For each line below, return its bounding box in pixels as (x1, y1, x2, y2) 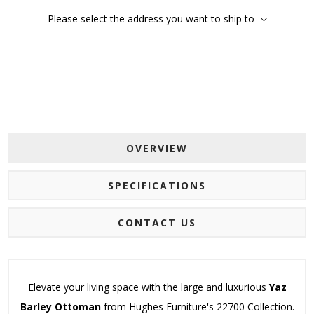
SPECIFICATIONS (108, 179, 206, 193)
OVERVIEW (126, 142, 188, 156)
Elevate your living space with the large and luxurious (27, 280, 269, 294)
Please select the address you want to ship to (48, 12, 254, 26)
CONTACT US (118, 216, 196, 230)
